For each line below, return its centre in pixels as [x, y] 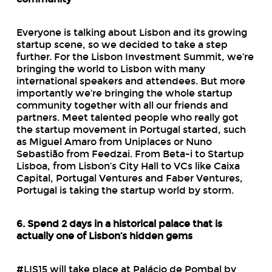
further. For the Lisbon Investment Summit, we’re [135, 56]
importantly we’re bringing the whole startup [124, 93]
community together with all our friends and [122, 105]
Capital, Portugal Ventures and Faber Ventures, [129, 178]
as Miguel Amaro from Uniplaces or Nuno [114, 141]
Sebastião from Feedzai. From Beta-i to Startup [130, 154]
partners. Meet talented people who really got [127, 117]
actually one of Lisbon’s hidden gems [104, 236]
